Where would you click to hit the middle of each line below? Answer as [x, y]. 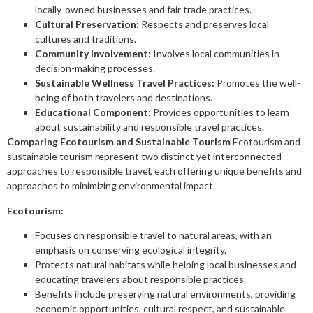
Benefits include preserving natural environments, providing [165, 294]
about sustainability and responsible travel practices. [150, 127]
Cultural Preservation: [87, 24]
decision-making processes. [95, 68]
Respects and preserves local [204, 24]
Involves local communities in [215, 54]
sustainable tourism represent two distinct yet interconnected [144, 156]
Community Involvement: [93, 54]
